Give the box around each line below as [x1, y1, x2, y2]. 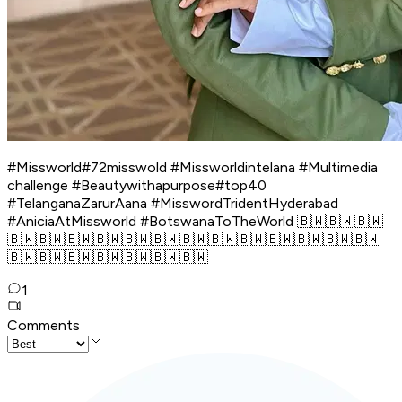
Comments [7, 317, 80, 335]
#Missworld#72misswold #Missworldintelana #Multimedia [7, 159, 378, 177]
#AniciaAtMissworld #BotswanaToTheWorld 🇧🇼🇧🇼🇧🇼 [7, 213, 383, 231]
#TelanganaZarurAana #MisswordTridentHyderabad [7, 195, 338, 213]
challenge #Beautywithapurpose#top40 [7, 177, 267, 195]
